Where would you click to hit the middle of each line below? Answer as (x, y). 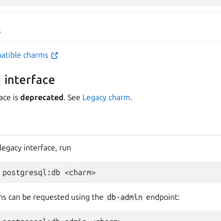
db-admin (125, 197)
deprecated (42, 97)
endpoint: (162, 197)
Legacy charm (106, 97)
